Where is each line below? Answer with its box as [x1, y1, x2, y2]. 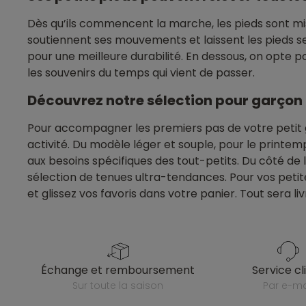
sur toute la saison [78, 279, 164, 293]
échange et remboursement [47, 262, 195, 279]
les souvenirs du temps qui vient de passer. [27, 65, 255, 81]
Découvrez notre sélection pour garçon [27, 91, 303, 111]
